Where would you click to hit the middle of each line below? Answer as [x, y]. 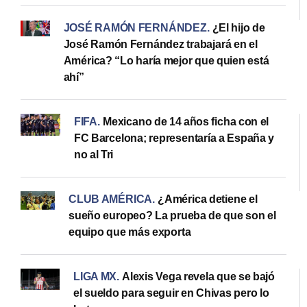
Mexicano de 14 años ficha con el [186, 121]
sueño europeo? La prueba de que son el [172, 215]
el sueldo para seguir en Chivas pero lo [171, 293]
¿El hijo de [238, 27]
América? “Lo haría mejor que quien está [166, 60]
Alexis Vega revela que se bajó [199, 276]
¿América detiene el [208, 199]
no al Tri [94, 154]
